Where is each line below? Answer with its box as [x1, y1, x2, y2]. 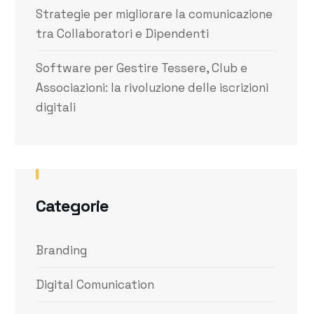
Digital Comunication [36, 277, 155, 292]
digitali [36, 100, 76, 115]
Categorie [36, 195, 109, 217]
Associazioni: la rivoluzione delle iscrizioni [36, 80, 269, 95]
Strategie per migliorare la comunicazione [36, 6, 273, 22]
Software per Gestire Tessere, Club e [36, 60, 248, 76]
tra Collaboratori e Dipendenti [36, 26, 210, 41]
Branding [36, 243, 88, 258]
